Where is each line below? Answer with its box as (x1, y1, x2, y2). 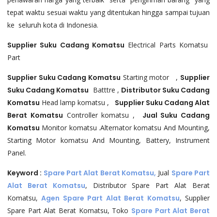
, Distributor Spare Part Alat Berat (85, 181, 210, 190)
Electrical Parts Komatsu (124, 40, 210, 49)
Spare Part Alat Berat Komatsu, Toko (7, 206, 131, 215)
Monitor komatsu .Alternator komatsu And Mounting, (40, 123, 210, 132)
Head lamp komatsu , (40, 98, 113, 107)
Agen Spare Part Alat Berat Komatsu (41, 193, 180, 203)
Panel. (7, 148, 26, 157)
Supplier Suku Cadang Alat (113, 98, 210, 108)
